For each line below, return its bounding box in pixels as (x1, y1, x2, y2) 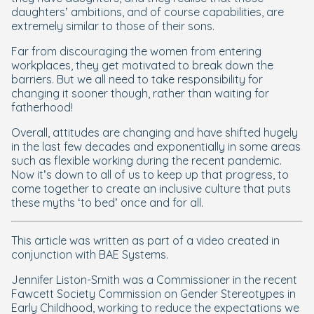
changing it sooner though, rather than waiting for (11, 86, 269, 101)
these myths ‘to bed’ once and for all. (11, 196, 203, 210)
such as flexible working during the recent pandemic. (11, 153, 282, 168)
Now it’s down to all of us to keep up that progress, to (11, 168, 289, 182)
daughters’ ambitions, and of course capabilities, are (11, 5, 284, 20)
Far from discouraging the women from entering (11, 44, 261, 59)
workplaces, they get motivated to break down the (11, 58, 273, 73)
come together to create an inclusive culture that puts (11, 182, 291, 196)
